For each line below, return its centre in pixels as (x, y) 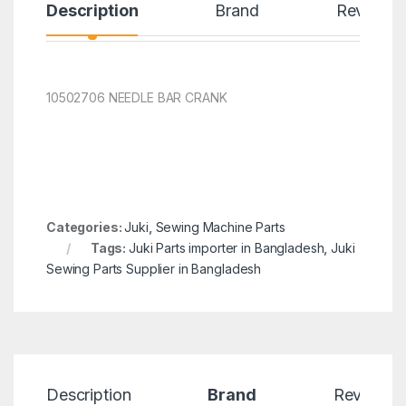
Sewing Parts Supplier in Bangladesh (154, 269)
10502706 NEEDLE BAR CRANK (136, 98)
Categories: (85, 227)
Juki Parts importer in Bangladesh (227, 248)
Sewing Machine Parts (220, 227)
